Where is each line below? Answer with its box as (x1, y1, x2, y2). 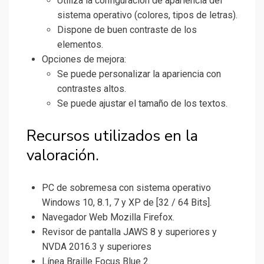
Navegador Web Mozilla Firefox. (42, 212, 174, 223)
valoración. (27, 145, 99, 166)
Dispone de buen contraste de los (57, 24, 197, 36)
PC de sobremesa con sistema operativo (42, 182, 211, 194)
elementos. (57, 39, 103, 51)
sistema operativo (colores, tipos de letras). (57, 9, 237, 21)
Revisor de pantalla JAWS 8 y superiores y (42, 226, 217, 238)
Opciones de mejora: (42, 54, 126, 65)
